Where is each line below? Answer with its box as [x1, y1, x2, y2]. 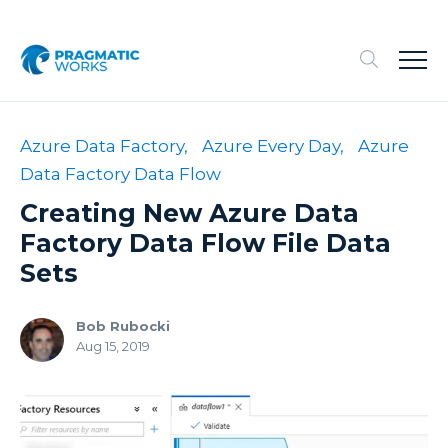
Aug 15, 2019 [76, 338, 150, 355]
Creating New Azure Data [20, 198, 359, 229]
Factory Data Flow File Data [20, 228, 391, 259]
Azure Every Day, [202, 136, 344, 157]
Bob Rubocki [76, 318, 170, 335]
